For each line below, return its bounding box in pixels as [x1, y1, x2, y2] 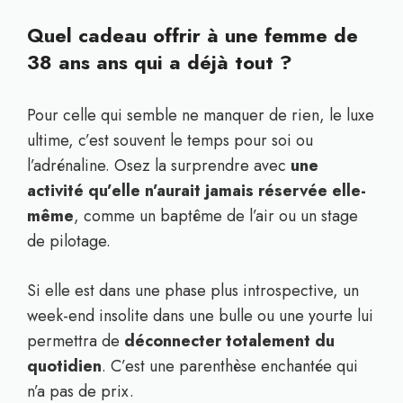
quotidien [27, 354, 102, 378]
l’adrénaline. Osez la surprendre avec [27, 154, 291, 177]
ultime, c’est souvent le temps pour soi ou [27, 129, 313, 152]
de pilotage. [27, 229, 111, 253]
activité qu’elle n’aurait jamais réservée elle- [27, 179, 366, 202]
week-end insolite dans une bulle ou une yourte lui [27, 304, 373, 327]
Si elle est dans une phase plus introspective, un [27, 279, 359, 302]
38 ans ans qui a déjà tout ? [27, 48, 292, 76]
